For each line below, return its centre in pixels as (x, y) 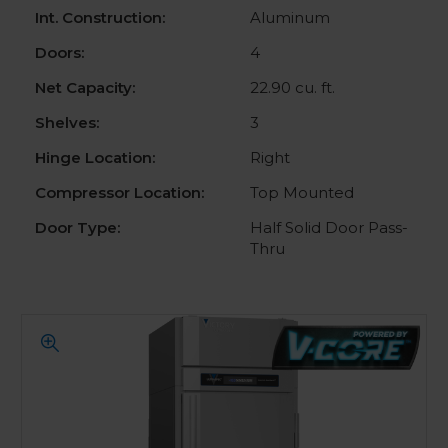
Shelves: (67, 122)
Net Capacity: (85, 87)
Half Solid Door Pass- (329, 227)
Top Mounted (302, 192)
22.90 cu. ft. (292, 87)
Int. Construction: (100, 17)
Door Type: (77, 227)
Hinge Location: (95, 157)
